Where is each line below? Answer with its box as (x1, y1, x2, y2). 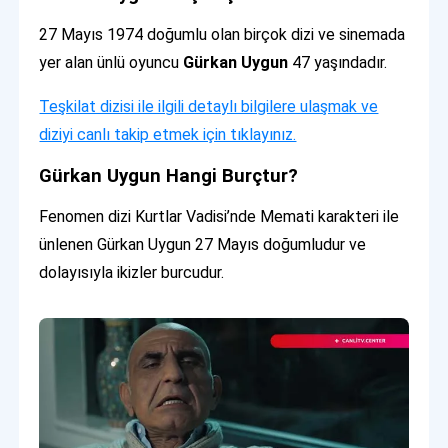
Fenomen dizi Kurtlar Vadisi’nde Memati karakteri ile (39, 206, 400, 226)
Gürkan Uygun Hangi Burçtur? (39, 164, 299, 187)
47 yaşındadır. (288, 52, 388, 72)
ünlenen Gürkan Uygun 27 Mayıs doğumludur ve (39, 234, 367, 254)
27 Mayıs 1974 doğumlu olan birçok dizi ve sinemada (39, 24, 406, 44)
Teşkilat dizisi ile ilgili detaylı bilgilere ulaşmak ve (39, 96, 379, 116)
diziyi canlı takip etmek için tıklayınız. (39, 124, 297, 144)
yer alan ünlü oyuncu (39, 52, 184, 72)
